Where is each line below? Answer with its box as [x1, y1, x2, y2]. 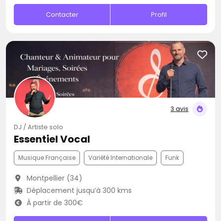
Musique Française [18, 153, 75, 162]
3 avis [171, 105, 188, 113]
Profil [151, 10, 167, 19]
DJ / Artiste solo [14, 122, 63, 132]
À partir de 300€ [24, 198, 83, 208]
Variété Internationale [88, 153, 152, 162]
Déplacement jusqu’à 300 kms [24, 185, 132, 195]
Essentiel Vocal [14, 132, 90, 146]
